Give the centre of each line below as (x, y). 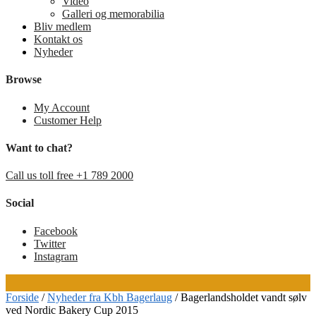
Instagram (56, 256)
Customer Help (68, 120)
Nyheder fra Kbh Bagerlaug (110, 297)
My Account (62, 107)
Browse (24, 80)
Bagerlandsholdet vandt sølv (244, 297)
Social (20, 203)
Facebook (56, 231)
